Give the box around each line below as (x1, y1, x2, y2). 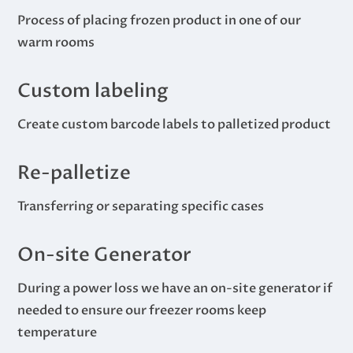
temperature (17, 323, 98, 341)
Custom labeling (17, 77, 169, 104)
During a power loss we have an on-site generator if (17, 279, 333, 297)
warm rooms (17, 33, 95, 51)
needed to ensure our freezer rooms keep (17, 301, 267, 319)
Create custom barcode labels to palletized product (17, 115, 332, 133)
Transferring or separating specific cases (17, 197, 265, 215)
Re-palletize (17, 159, 132, 186)
